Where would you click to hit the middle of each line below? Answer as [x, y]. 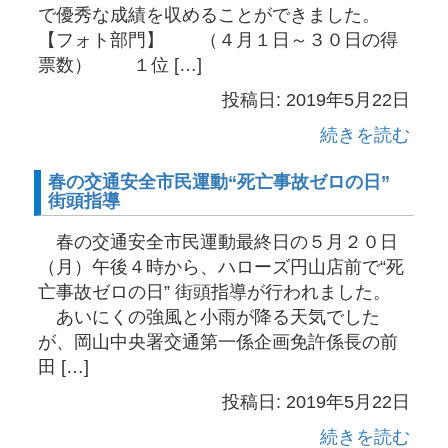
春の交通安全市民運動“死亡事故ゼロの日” [219, 182]
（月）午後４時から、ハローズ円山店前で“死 [220, 266]
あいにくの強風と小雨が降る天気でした [208, 316]
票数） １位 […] [119, 64]
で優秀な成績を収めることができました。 [208, 14]
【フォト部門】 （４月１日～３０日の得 [217, 39]
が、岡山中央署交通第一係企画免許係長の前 [217, 341]
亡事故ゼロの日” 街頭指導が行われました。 [219, 291]
